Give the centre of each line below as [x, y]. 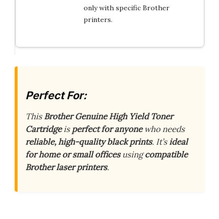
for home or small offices [73, 155]
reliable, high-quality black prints [89, 142]
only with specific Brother [126, 8]
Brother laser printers [66, 167]
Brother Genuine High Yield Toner [109, 117]
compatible [166, 155]
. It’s [161, 142]
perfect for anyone [107, 129]
